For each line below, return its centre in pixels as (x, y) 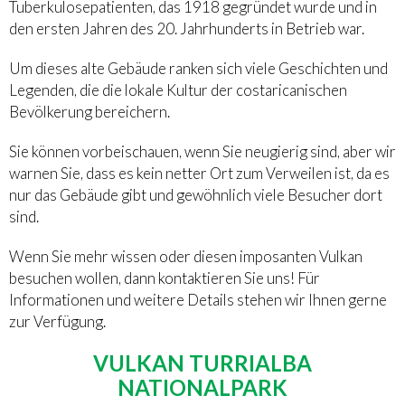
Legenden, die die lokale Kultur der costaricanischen (178, 90)
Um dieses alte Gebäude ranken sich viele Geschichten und (198, 69)
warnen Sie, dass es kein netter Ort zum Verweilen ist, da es (199, 174)
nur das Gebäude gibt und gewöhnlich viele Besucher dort (196, 195)
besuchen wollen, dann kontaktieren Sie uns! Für (165, 278)
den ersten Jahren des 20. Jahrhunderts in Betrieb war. (187, 29)
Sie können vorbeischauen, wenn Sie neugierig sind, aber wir (202, 152)
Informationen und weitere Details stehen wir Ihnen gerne (198, 300)
